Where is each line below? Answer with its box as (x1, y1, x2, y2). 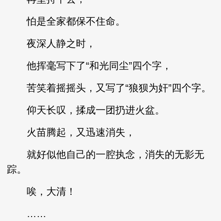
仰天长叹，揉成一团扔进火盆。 (7, 105, 165, 115)
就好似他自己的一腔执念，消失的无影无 (7, 149, 205, 160)
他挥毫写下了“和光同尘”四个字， (7, 60, 172, 71)
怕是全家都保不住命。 (7, 16, 126, 27)
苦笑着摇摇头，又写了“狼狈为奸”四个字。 (7, 82, 212, 93)
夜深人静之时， (7, 38, 96, 49)
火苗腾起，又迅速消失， (7, 127, 136, 138)
